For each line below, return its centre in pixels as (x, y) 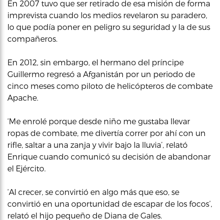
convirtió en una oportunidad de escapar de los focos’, (110, 204)
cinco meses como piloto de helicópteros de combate (110, 86)
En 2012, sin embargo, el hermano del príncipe (96, 62)
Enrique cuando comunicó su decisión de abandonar (109, 156)
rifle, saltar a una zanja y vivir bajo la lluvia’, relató (97, 145)
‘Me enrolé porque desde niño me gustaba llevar (99, 121)
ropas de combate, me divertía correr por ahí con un (107, 133)
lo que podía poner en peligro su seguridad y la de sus (109, 27)
